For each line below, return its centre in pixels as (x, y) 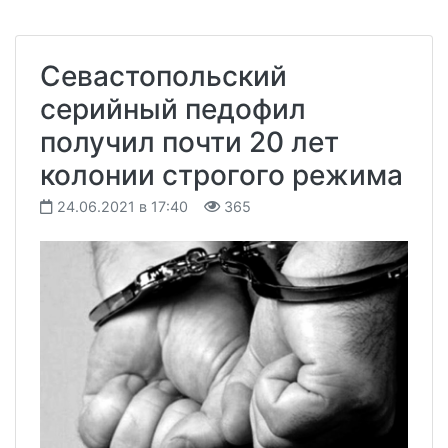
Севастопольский (163, 75)
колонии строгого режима (221, 174)
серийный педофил (173, 108)
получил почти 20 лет (189, 141)
